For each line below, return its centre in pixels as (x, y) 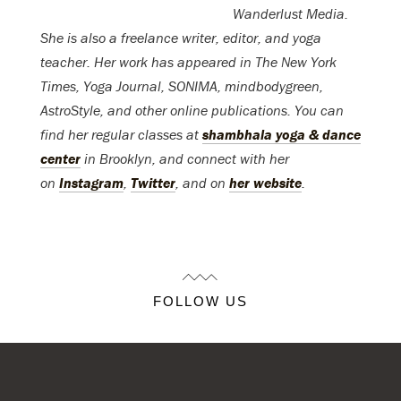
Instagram (91, 183)
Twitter (153, 183)
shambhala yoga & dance (282, 135)
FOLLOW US (200, 302)
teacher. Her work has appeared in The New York (188, 62)
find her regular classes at (121, 135)
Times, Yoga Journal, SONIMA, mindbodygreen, (182, 86)
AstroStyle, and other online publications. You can (192, 111)
